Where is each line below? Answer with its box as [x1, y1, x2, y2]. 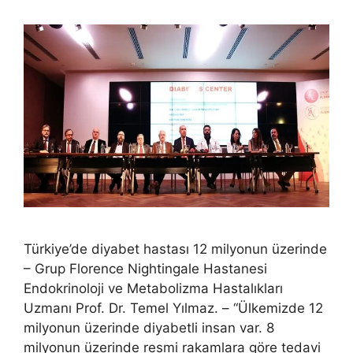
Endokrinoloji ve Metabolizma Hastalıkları [24, 281, 283, 297]
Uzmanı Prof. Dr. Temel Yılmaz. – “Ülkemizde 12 [24, 300, 323, 317]
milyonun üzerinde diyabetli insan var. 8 [24, 320, 274, 336]
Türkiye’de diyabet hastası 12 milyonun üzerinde [24, 241, 327, 258]
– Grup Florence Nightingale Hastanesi [24, 261, 267, 277]
